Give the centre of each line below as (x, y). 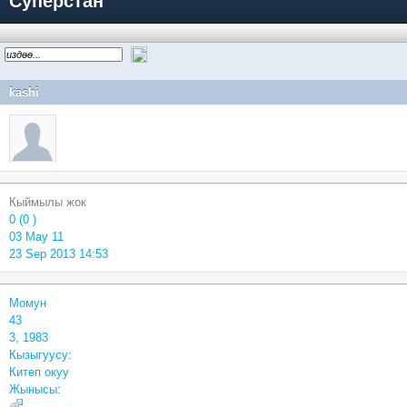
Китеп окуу (39, 372)
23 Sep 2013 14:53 (59, 254)
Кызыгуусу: (40, 355)
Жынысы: (35, 389)
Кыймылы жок (48, 202)
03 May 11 (36, 237)
